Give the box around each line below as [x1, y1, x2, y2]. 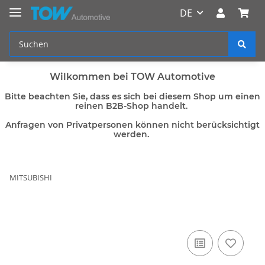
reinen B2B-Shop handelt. [75, 100, 190, 111]
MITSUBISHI [9, 172, 52, 183]
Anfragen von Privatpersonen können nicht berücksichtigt [5, 119, 260, 130]
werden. [114, 128, 151, 140]
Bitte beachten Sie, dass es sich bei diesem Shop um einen [5, 91, 260, 102]
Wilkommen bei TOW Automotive [50, 70, 215, 82]
